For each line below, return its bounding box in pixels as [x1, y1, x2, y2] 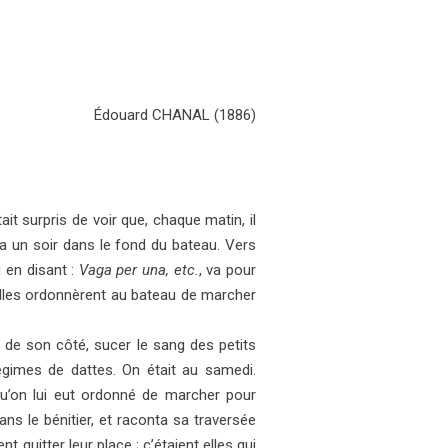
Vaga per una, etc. [78, 261, 199, 280]
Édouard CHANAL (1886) [94, 105, 256, 124]
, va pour [198, 261, 257, 280]
